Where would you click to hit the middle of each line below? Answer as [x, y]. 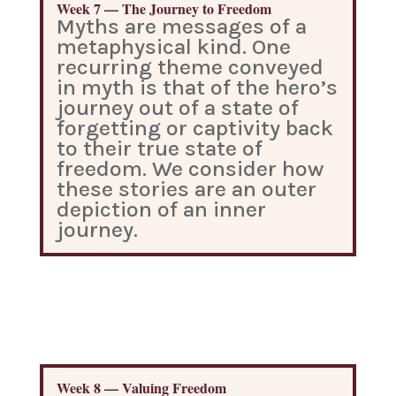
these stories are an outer [186, 189]
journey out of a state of [177, 107]
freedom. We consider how [190, 168]
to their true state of [159, 148]
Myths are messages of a [181, 26]
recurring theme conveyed [190, 67]
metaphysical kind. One [173, 46]
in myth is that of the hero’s [197, 87]
